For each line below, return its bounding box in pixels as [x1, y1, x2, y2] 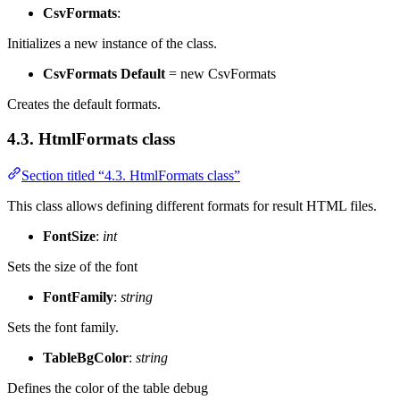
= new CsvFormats [165, 66, 276, 82]
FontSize [43, 228, 96, 244]
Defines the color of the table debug [7, 379, 208, 396]
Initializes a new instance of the [7, 36, 187, 52]
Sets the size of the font [7, 258, 137, 274]
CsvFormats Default [43, 66, 165, 82]
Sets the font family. [7, 319, 119, 335]
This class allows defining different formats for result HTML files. [7, 197, 377, 213]
